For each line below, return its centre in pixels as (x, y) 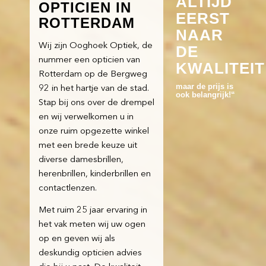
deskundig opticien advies (90, 253)
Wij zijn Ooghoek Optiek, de (96, 46)
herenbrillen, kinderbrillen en (95, 175)
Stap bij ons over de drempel (96, 103)
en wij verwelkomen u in (86, 118)
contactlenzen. (68, 189)
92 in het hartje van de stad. (94, 89)
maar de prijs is (204, 87)
